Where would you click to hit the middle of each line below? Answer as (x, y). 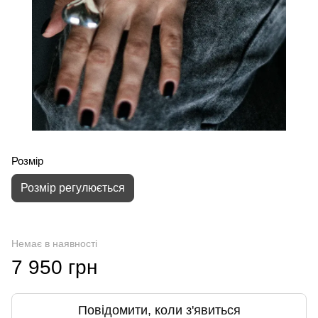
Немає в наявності (54, 243)
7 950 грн (54, 267)
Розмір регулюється (73, 188)
